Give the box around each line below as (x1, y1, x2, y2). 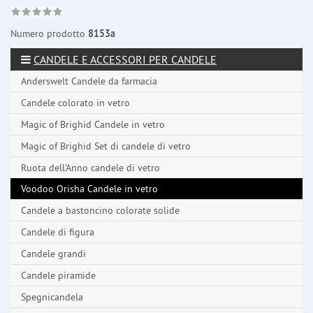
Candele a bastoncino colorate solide (21, 204, 180, 217)
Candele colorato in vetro (21, 96, 130, 110)
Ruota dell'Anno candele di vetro (21, 161, 160, 175)
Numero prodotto (10, 27, 88, 41)
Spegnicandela (21, 291, 83, 304)
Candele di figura (21, 226, 94, 239)
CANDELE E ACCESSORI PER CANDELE (34, 52, 217, 67)
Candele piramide (21, 269, 96, 282)
